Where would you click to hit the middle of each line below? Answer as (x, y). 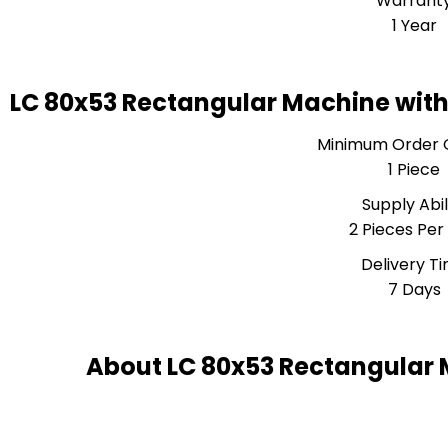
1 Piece (414, 169)
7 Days (414, 289)
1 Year (414, 25)
